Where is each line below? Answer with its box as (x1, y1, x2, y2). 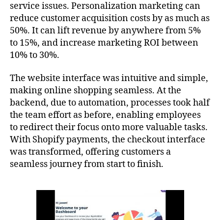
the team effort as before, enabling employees (10, 110, 201, 121)
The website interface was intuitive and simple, (10, 73, 208, 84)
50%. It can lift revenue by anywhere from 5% (10, 25, 201, 36)
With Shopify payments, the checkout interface (10, 134, 205, 145)
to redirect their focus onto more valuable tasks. (10, 122, 208, 133)
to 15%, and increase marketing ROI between (10, 37, 198, 49)
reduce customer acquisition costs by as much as (10, 12, 210, 24)
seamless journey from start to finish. (10, 159, 164, 170)
